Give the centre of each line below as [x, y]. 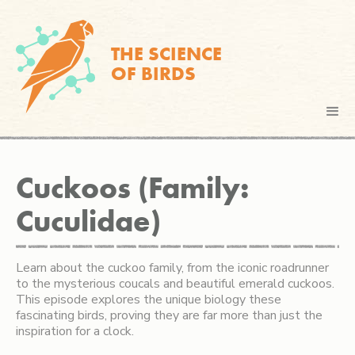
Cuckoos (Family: [133, 188]
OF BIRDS [153, 73]
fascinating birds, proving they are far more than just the [169, 315]
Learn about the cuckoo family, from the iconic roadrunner [172, 268]
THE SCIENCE [169, 53]
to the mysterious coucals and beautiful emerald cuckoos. [175, 284]
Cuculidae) [88, 221]
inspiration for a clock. [75, 331]
